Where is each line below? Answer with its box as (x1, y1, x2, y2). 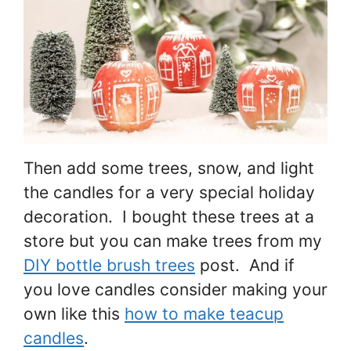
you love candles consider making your (24, 280, 327, 300)
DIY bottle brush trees (24, 255, 195, 276)
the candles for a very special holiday (24, 183, 315, 203)
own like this (24, 304, 125, 324)
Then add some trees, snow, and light (24, 158, 314, 179)
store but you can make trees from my (24, 231, 322, 251)
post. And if (195, 255, 295, 276)
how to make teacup (125, 304, 284, 324)
